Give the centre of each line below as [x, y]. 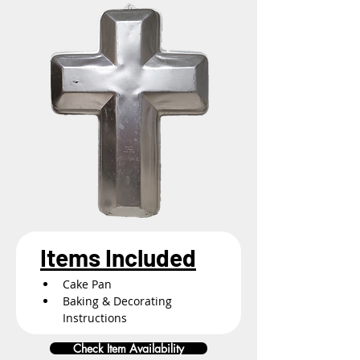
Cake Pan [87, 284]
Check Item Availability [129, 348]
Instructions [95, 318]
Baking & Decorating [119, 301]
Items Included [118, 257]
